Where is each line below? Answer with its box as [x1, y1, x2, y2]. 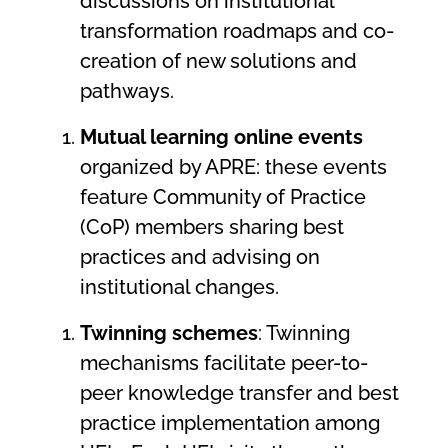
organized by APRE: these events [80, 155, 387, 180]
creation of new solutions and [80, 49, 357, 74]
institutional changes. [80, 275, 284, 300]
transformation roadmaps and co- [80, 19, 394, 44]
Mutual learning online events [80, 125, 363, 150]
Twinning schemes [80, 321, 258, 346]
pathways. [80, 79, 174, 104]
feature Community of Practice [80, 185, 366, 210]
